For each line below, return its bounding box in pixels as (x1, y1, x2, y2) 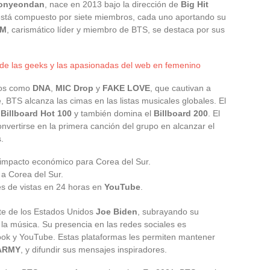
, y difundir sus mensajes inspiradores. (20, 244, 167, 254)
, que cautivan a (150, 83, 211, 93)
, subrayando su (137, 206, 199, 216)
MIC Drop (55, 83, 93, 93)
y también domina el (72, 108, 154, 118)
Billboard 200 (154, 108, 208, 118)
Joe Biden (96, 206, 137, 216)
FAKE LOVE (102, 83, 150, 93)
